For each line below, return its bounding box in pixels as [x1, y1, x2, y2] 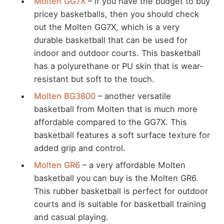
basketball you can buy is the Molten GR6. [33, 172, 198, 183]
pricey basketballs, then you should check [33, 8, 199, 19]
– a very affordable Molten [79, 159, 185, 170]
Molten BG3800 [33, 90, 95, 101]
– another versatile [95, 90, 171, 101]
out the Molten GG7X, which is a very [33, 21, 179, 32]
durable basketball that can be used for [33, 34, 187, 45]
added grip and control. [33, 142, 125, 153]
